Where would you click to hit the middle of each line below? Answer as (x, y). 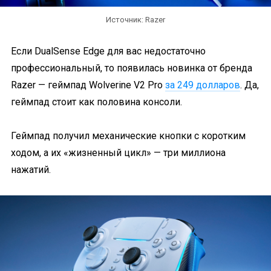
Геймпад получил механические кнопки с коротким (128, 136)
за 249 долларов (203, 85)
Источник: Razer (135, 20)
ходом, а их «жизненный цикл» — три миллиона (118, 153)
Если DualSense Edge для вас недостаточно (108, 51)
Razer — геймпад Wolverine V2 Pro (88, 85)
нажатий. (31, 170)
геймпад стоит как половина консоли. (96, 102)
